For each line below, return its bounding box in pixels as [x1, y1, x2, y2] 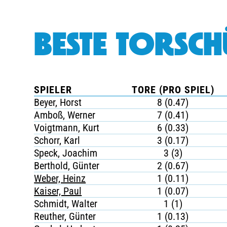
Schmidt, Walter [34, 198, 98, 210]
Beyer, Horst [34, 96, 82, 108]
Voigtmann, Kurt [34, 122, 100, 134]
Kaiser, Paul [34, 185, 82, 197]
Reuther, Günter [34, 210, 96, 222]
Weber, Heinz [34, 172, 86, 184]
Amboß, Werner [34, 109, 96, 121]
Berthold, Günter [34, 160, 100, 172]
